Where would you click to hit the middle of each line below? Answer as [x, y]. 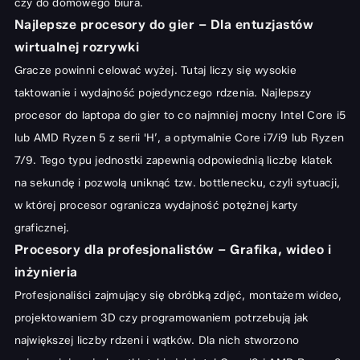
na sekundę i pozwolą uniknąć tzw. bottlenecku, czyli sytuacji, [177, 183]
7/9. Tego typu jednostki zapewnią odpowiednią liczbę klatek [173, 160]
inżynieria [46, 272]
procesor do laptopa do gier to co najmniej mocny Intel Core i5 [180, 115]
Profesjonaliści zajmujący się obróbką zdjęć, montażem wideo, [178, 295]
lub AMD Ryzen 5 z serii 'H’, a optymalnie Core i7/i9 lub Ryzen [179, 138]
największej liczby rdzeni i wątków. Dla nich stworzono [156, 340]
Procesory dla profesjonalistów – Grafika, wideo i [172, 250]
